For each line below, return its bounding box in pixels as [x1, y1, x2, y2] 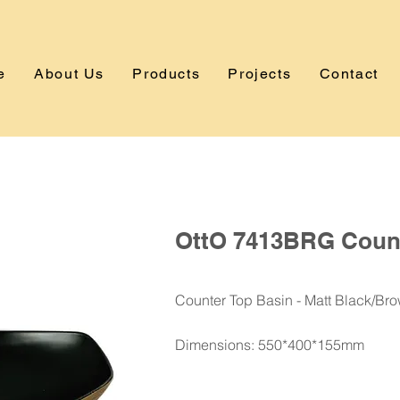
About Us [34, 65, 105, 82]
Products [132, 65, 201, 82]
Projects [228, 65, 292, 82]
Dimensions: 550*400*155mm [175, 336, 364, 354]
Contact [319, 65, 379, 82]
